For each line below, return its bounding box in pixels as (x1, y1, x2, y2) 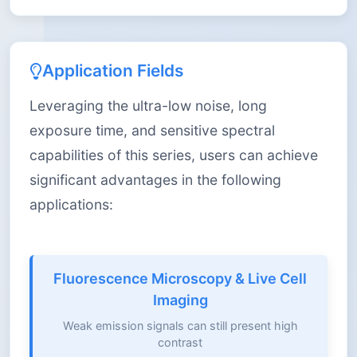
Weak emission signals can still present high (62, 318, 298, 332)
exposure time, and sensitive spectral (29, 121, 275, 139)
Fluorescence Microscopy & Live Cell (53, 269, 307, 287)
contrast (158, 335, 202, 349)
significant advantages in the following (29, 171, 281, 188)
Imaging (152, 291, 208, 308)
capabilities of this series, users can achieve (29, 146, 318, 163)
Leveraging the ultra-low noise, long (29, 96, 267, 114)
